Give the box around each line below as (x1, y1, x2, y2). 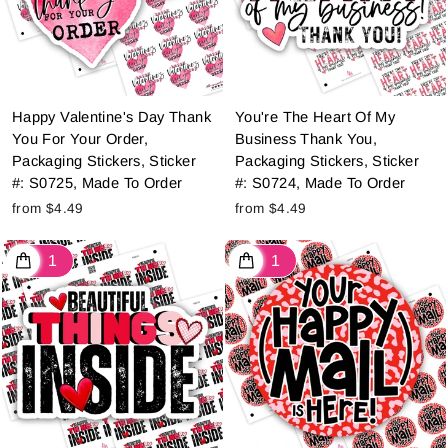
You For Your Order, (12, 131, 148, 148)
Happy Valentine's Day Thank (12, 109, 211, 126)
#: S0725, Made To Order (12, 175, 183, 192)
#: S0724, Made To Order (235, 175, 406, 192)
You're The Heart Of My (235, 109, 396, 126)
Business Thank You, (235, 131, 377, 148)
